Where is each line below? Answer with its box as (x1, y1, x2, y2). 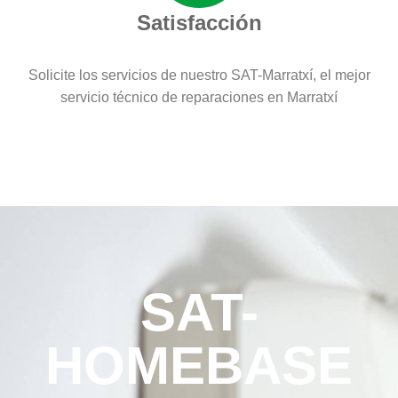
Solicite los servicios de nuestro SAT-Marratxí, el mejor (28, 67, 370, 83)
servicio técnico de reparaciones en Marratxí (60, 89, 338, 105)
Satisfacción (136, 10, 262, 35)
